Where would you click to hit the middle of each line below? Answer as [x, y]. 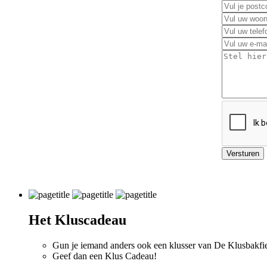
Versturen [243, 153]
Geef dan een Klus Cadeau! [105, 256]
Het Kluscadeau [77, 220]
